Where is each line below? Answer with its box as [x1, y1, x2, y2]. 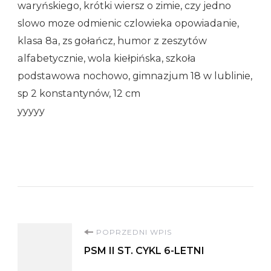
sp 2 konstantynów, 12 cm [18, 87, 140, 99]
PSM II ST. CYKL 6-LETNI [84, 244, 204, 256]
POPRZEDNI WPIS [96, 227, 172, 237]
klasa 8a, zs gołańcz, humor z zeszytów [18, 34, 207, 47]
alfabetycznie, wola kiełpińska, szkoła [18, 52, 196, 64]
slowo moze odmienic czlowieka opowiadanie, [18, 17, 239, 29]
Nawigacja [17, 222, 146, 252]
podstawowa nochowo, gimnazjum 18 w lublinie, [18, 70, 252, 82]
